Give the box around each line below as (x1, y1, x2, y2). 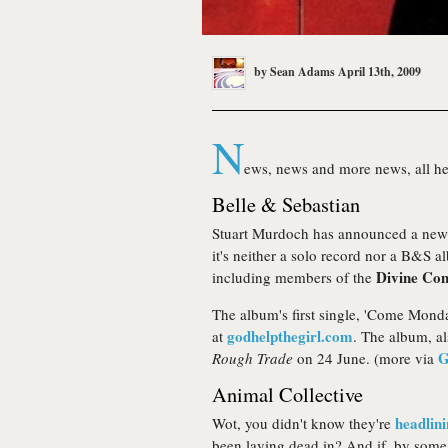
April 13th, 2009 (338, 62, 421, 80)
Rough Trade (212, 348, 293, 368)
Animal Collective (212, 380, 363, 408)
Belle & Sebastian (212, 190, 360, 218)
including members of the (212, 267, 376, 287)
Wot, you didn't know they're (212, 413, 395, 433)
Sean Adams (270, 62, 335, 80)
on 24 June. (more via (293, 348, 438, 368)
